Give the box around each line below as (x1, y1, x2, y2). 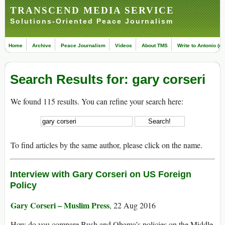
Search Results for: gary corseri (10, 72, 205, 87)
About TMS (142, 43, 168, 48)
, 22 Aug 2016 (109, 200, 156, 211)
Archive (32, 43, 51, 48)
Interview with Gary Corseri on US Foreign (10, 169, 191, 180)
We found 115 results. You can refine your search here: (11, 96, 183, 107)
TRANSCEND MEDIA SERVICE (10, 5, 174, 16)
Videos (115, 43, 132, 48)
